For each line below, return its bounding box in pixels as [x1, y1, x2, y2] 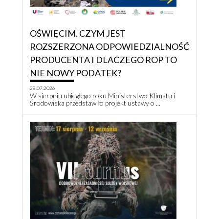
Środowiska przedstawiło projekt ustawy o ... [30, 99, 160, 108]
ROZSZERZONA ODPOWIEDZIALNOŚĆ [30, 41, 189, 52]
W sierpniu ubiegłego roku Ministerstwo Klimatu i [30, 91, 175, 100]
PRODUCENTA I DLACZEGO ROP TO [30, 54, 177, 66]
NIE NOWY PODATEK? [30, 67, 121, 79]
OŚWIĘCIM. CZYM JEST [30, 28, 126, 39]
